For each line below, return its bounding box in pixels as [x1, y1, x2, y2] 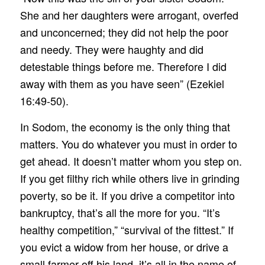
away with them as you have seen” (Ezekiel [20, 75, 224, 91]
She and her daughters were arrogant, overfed [20, 7, 238, 22]
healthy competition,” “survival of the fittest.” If [20, 221, 234, 237]
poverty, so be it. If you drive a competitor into [20, 187, 235, 203]
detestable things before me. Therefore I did [20, 58, 227, 74]
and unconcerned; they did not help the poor [20, 24, 228, 40]
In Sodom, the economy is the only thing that [20, 118, 230, 134]
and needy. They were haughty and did [20, 41, 203, 57]
